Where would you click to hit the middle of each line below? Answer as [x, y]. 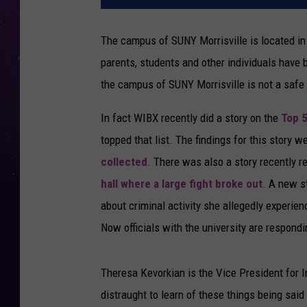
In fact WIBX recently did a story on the [191, 118]
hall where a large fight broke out [182, 184]
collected [124, 162]
